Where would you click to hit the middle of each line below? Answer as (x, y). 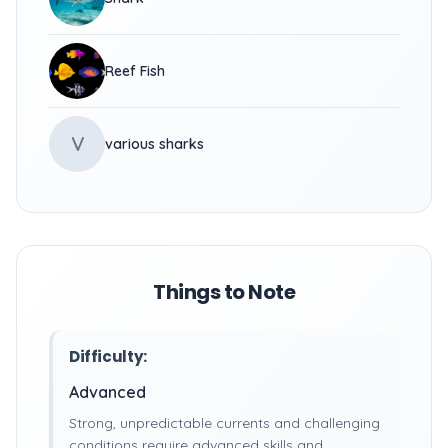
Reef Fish (135, 71)
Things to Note (224, 292)
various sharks (154, 144)
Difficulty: (108, 356)
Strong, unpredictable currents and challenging (224, 423)
